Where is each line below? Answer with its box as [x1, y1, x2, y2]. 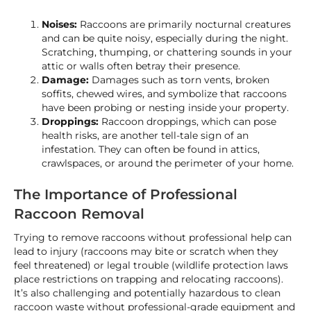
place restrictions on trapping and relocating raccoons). [14, 273, 283, 285]
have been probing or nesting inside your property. [42, 101, 289, 114]
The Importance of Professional [14, 186, 237, 203]
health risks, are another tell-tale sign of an [42, 129, 249, 142]
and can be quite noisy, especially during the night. [42, 32, 288, 44]
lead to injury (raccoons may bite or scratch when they [14, 245, 278, 258]
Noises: [42, 18, 80, 31]
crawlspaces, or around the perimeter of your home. [42, 157, 294, 169]
